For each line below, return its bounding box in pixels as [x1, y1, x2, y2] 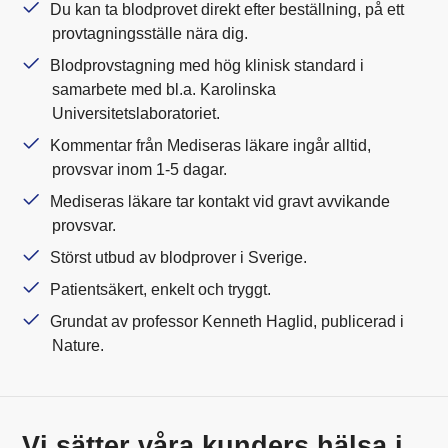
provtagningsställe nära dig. [52, 24, 249, 42]
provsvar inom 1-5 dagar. [52, 160, 228, 178]
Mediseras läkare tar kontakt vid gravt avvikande [50, 192, 391, 210]
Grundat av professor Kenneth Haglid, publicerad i [50, 312, 405, 330]
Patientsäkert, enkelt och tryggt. [50, 280, 272, 298]
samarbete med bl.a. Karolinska [52, 80, 277, 98]
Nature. [52, 336, 105, 354]
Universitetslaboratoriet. [52, 104, 221, 122]
